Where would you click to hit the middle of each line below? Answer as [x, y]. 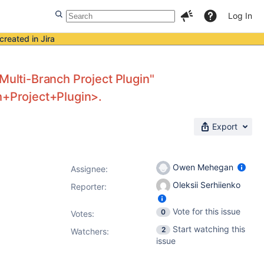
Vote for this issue [207, 211]
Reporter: [89, 187]
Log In [240, 16]
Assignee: [89, 169]
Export [225, 126]
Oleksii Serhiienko [205, 184]
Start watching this [209, 229]
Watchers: [90, 231]
